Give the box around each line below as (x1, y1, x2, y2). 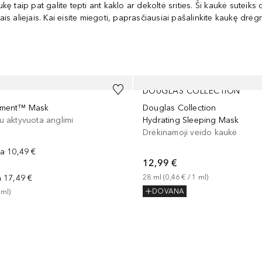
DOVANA (151, 187, 184, 196)
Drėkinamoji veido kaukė (142, 127, 237, 137)
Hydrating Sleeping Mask (142, 115, 239, 125)
